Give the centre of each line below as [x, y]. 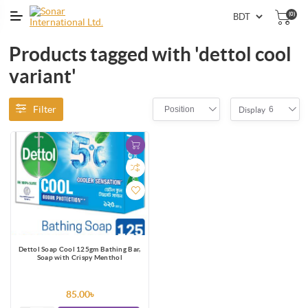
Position [180, 109]
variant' [42, 76]
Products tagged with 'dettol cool [150, 54]
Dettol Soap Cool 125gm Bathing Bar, [80, 250]
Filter [44, 109]
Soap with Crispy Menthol [79, 258]
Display [252, 109]
